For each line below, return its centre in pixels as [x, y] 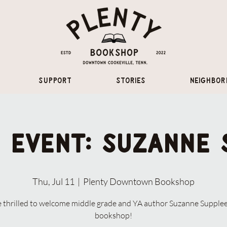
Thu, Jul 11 [53, 181]
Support [55, 81]
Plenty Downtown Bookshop [139, 181]
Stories [130, 81]
